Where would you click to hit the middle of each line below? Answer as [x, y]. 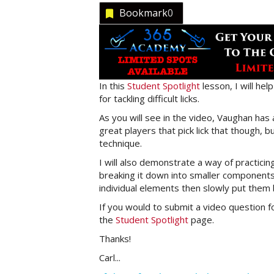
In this [113, 86]
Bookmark [143, 13]
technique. [120, 143]
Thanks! [115, 239]
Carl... [110, 258]
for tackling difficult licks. [149, 99]
